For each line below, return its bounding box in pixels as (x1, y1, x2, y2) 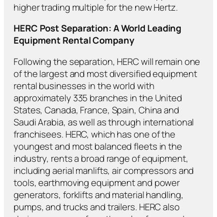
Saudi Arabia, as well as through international (14, 115, 194, 128)
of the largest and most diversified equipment (14, 67, 197, 80)
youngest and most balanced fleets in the (14, 139, 182, 153)
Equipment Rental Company (14, 34, 134, 47)
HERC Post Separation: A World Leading (14, 22, 182, 35)
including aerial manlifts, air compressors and (14, 164, 194, 177)
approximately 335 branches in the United (14, 91, 182, 104)
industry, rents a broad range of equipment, (14, 152, 188, 165)
